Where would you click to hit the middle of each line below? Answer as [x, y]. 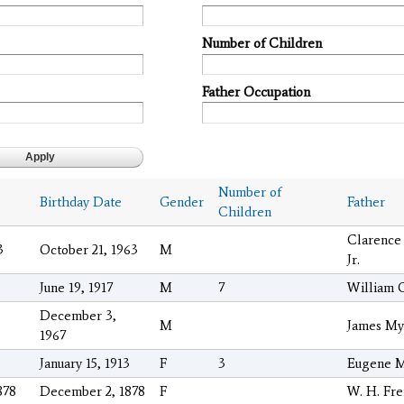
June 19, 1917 [76, 288]
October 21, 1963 [89, 250]
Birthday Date [81, 202]
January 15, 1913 [85, 364]
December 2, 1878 [92, 392]
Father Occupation [256, 92]
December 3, [78, 316]
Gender [182, 202]
